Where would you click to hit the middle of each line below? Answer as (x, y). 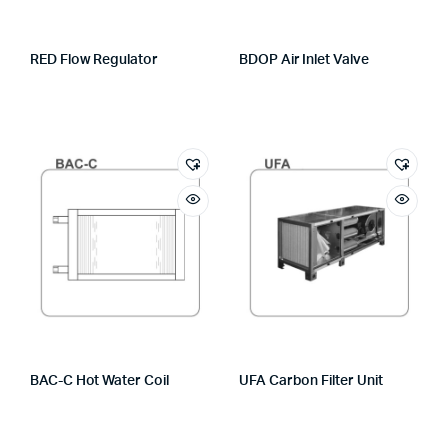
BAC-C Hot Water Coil (99, 381)
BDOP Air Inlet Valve (304, 60)
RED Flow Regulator (94, 60)
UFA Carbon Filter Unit (311, 381)
